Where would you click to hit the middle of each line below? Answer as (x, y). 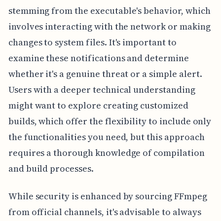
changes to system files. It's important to (92, 42)
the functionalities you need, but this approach (106, 137)
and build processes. (51, 168)
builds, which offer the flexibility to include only (110, 121)
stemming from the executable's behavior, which (109, 10)
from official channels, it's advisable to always (105, 212)
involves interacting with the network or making (109, 26)
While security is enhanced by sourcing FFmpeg (108, 196)
